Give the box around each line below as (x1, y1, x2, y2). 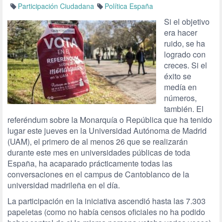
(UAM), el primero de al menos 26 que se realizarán (7, 136, 188, 147)
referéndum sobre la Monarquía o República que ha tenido (7, 114, 212, 125)
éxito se (164, 70, 191, 82)
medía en (164, 81, 197, 93)
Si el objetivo (164, 16, 210, 27)
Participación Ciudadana (18, 1, 94, 11)
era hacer (164, 27, 197, 38)
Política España (105, 1, 153, 11)
